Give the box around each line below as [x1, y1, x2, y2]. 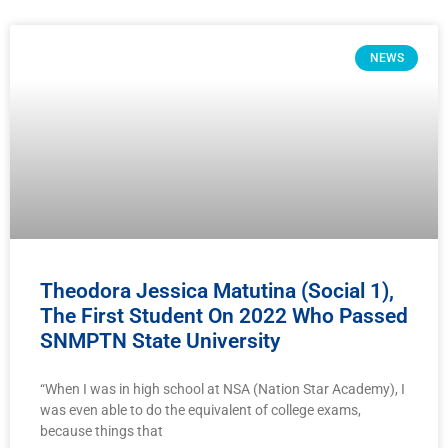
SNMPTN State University [40, 329, 280, 354]
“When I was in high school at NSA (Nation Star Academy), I [40, 381, 405, 398]
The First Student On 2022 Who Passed [40, 304, 408, 329]
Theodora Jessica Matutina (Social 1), [40, 279, 394, 304]
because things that [40, 423, 163, 440]
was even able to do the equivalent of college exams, [40, 402, 361, 419]
